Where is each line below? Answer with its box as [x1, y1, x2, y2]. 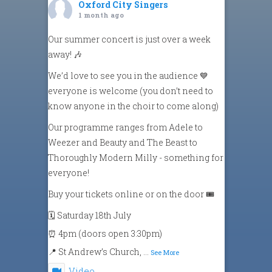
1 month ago [78, 10, 124, 19]
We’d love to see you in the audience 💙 [48, 69, 208, 81]
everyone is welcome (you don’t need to [48, 84, 213, 97]
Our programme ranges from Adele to [48, 121, 203, 133]
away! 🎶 [48, 48, 82, 60]
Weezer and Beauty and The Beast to [48, 136, 197, 148]
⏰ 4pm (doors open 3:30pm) [48, 227, 162, 239]
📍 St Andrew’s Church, [48, 245, 141, 257]
